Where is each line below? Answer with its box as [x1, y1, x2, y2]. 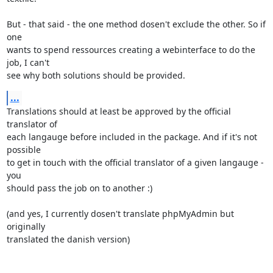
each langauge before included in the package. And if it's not [6, 130, 257, 143]
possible [6, 143, 41, 155]
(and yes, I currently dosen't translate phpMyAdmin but [6, 207, 234, 219]
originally [6, 220, 45, 232]
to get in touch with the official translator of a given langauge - [6, 156, 264, 168]
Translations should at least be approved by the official [6, 105, 231, 117]
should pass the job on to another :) [6, 182, 152, 194]
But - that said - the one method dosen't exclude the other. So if [6, 18, 266, 30]
